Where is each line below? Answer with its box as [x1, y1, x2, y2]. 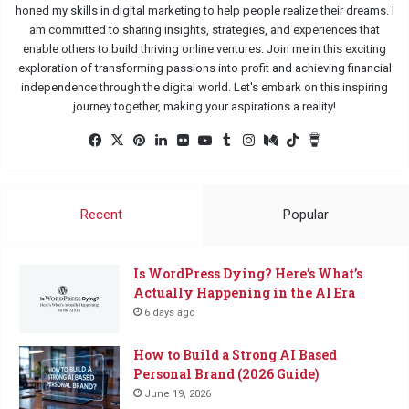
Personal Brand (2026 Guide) [133, 364, 319, 383]
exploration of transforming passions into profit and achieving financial [17, 60, 392, 75]
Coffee [324, 196, 367, 214]
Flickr [193, 131, 224, 148]
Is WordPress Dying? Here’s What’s [133, 264, 362, 282]
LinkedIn [171, 131, 220, 148]
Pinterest [149, 131, 203, 148]
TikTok [302, 131, 341, 148]
